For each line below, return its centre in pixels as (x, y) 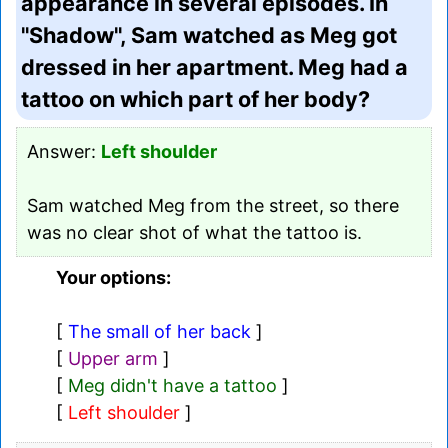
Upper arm (113, 358)
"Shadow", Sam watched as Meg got (209, 34)
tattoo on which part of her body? (195, 98)
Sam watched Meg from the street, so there (213, 205)
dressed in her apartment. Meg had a (214, 66)
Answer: (64, 151)
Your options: (113, 277)
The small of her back (159, 331)
